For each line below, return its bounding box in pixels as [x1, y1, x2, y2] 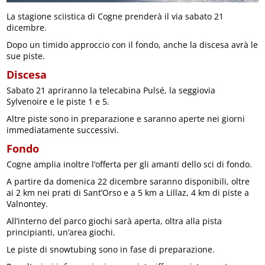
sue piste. [7, 50, 46, 62]
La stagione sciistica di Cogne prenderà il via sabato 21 [7, 11, 224, 22]
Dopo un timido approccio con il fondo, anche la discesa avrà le [7, 39, 258, 50]
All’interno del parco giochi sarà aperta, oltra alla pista [7, 215, 222, 227]
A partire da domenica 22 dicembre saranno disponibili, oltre [7, 176, 250, 187]
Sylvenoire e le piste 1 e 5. [7, 96, 110, 107]
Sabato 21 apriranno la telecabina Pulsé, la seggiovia [7, 85, 216, 96]
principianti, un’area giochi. [7, 227, 116, 238]
